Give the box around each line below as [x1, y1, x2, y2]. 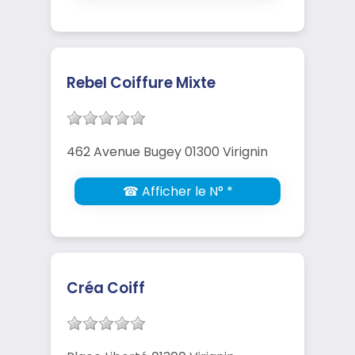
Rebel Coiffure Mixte [67, 71, 216, 94]
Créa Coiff [67, 277, 145, 299]
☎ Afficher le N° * [122, 181, 233, 200]
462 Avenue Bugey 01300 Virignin [67, 142, 268, 161]
